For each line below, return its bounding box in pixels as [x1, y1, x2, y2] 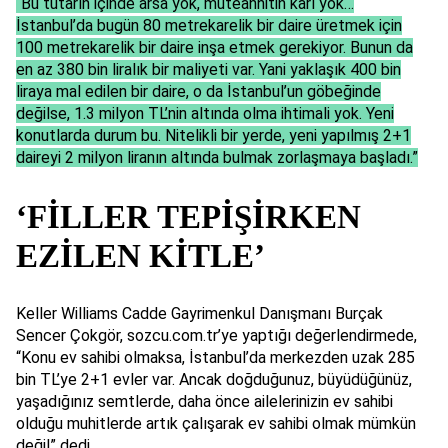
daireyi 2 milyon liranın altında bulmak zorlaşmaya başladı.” [16, 148, 418, 168]
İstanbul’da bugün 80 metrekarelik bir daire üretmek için [16, 16, 402, 36]
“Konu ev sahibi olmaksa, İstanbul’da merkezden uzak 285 [16, 347, 415, 367]
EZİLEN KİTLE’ [16, 236, 265, 274]
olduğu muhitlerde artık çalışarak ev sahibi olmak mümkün [16, 413, 416, 433]
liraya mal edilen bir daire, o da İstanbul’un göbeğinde [16, 82, 381, 102]
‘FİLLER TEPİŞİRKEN [16, 197, 361, 235]
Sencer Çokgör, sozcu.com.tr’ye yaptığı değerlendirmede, [16, 325, 417, 345]
